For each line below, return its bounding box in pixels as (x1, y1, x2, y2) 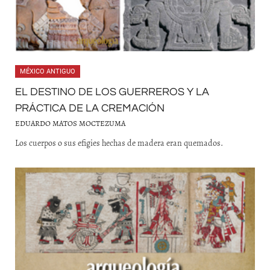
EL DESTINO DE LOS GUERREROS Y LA (15, 86, 209, 98)
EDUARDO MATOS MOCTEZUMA (15, 118, 125, 128)
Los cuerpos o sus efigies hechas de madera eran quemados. (15, 137, 223, 149)
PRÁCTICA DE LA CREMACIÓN (15, 102, 165, 114)
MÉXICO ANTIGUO (20, 67, 75, 75)
